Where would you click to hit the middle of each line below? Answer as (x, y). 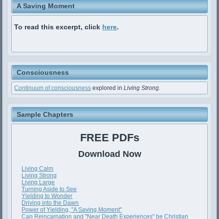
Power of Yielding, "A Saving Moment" (72, 210)
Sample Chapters (45, 115)
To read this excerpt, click (58, 27)
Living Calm (38, 169)
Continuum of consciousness (53, 88)
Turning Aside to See (49, 189)
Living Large (38, 183)
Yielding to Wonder (47, 196)
